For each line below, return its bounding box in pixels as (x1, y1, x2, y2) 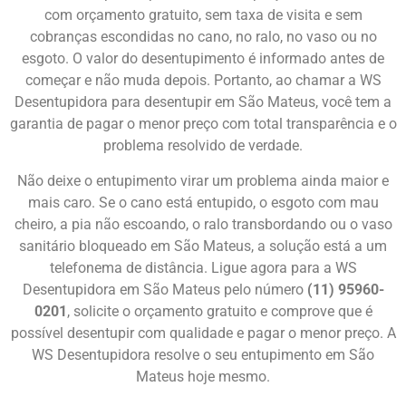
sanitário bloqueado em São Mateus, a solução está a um (19, 237, 387, 255)
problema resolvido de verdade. (103, 137, 303, 155)
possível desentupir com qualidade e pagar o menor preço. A (10, 324, 396, 342)
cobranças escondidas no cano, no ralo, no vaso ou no (29, 28, 377, 46)
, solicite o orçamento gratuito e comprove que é (66, 302, 372, 320)
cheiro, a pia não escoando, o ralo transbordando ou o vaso (14, 215, 392, 233)
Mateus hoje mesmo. (136, 367, 270, 385)
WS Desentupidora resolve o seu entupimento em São (32, 345, 374, 363)
